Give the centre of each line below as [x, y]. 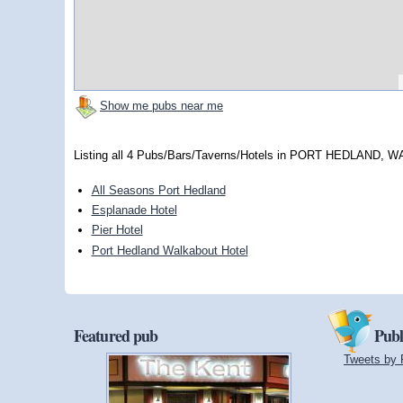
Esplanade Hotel [134, 210]
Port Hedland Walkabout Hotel [170, 250]
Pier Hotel [117, 230]
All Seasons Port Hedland [158, 190]
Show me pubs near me [161, 105]
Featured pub [116, 335]
